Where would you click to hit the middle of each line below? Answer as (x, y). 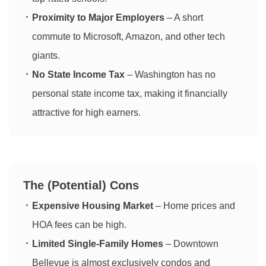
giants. (46, 56)
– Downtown (191, 244)
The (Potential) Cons (81, 186)
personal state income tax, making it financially (130, 94)
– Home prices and (194, 206)
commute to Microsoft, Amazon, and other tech (129, 37)
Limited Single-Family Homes (98, 244)
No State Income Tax (78, 75)
